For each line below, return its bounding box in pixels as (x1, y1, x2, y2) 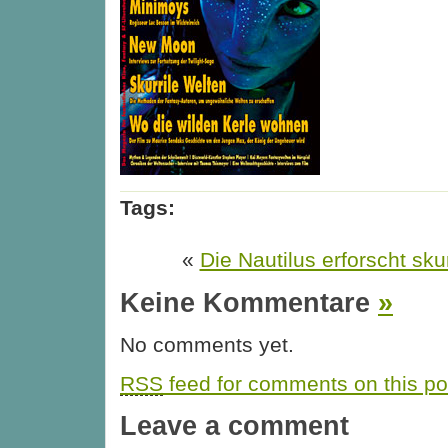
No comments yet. (120, 333, 294, 357)
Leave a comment (120, 410, 349, 442)
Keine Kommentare (120, 286, 378, 318)
